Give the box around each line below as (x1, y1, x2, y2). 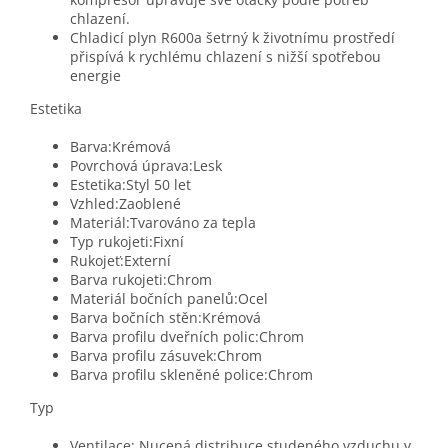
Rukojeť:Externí (70, 251, 171, 271)
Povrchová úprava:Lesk (70, 156, 222, 176)
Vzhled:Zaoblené (70, 194, 181, 214)
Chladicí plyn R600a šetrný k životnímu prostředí (70, 28, 395, 48)
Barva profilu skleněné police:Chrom (70, 365, 313, 385)
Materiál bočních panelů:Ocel (70, 289, 268, 309)
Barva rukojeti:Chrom (70, 270, 212, 290)
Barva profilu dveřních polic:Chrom (70, 327, 304, 347)
